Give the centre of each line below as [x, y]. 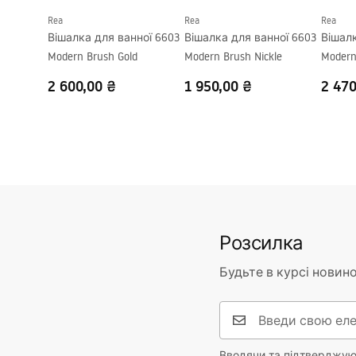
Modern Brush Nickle [233, 56]
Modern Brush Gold [93, 56]
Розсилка [261, 242]
